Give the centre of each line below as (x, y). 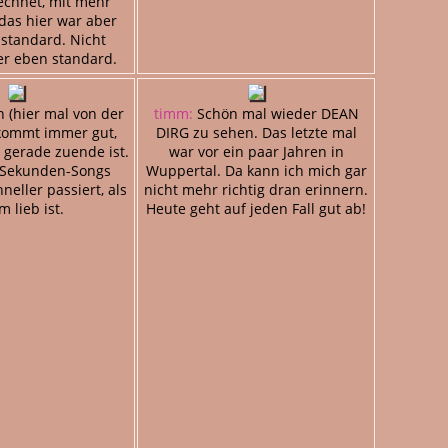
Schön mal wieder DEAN (275, 113)
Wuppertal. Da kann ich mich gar (256, 170)
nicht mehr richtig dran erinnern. (256, 189)
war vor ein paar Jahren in (256, 151)
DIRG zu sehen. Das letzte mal (256, 132)
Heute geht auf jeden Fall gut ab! (256, 208)
